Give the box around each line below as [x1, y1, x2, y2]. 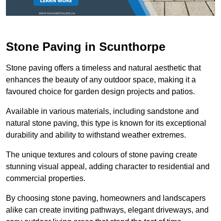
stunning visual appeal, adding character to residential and [6, 162, 210, 171]
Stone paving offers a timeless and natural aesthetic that [6, 63, 201, 72]
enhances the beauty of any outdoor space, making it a [6, 75, 196, 84]
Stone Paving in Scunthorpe [6, 39, 165, 53]
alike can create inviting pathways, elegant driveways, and [6, 205, 209, 214]
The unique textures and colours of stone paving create [6, 150, 197, 159]
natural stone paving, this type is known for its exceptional [6, 118, 206, 127]
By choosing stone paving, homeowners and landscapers [6, 193, 206, 202]
